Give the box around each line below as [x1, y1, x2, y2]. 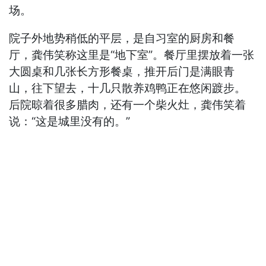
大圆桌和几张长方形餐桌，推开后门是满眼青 [9, 64, 235, 78]
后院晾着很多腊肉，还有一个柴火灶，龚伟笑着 [9, 97, 246, 112]
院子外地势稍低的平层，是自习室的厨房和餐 [9, 31, 235, 45]
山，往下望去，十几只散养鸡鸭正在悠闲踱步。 [9, 81, 246, 95]
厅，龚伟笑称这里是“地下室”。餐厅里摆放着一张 [9, 47, 255, 62]
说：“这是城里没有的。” [9, 114, 131, 128]
